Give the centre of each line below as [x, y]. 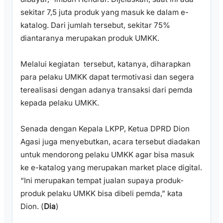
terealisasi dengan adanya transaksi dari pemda [107, 90]
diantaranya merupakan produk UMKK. [90, 38]
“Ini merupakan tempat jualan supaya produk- [102, 180]
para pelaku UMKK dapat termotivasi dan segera [107, 77]
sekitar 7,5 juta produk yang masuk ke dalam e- [105, 12]
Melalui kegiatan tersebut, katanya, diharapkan [106, 64]
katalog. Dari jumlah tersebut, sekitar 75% [95, 25]
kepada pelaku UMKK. [60, 103]
